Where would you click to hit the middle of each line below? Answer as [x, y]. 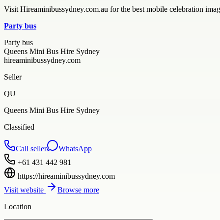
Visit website [25, 190]
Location [18, 206]
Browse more [78, 190]
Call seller [31, 148]
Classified [19, 127]
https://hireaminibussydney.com [66, 176]
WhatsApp [75, 148]
